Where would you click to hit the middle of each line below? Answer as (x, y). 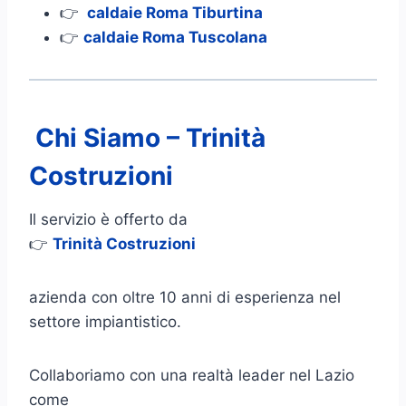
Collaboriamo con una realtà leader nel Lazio (192, 375)
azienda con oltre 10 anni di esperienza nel (185, 297)
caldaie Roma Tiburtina (173, 12)
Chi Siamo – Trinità (147, 137)
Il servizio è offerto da (108, 219)
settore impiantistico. (105, 321)
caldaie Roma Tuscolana (175, 37)
